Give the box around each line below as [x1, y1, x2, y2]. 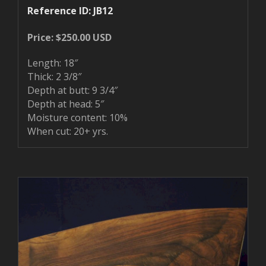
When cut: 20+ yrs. [27, 124, 108, 138]
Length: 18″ [27, 56, 78, 69]
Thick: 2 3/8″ [27, 69, 81, 83]
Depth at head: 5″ [27, 97, 104, 110]
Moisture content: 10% [27, 110, 128, 124]
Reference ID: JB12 [27, 4, 113, 17]
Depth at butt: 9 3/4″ [27, 83, 118, 97]
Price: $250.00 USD [27, 30, 112, 44]
